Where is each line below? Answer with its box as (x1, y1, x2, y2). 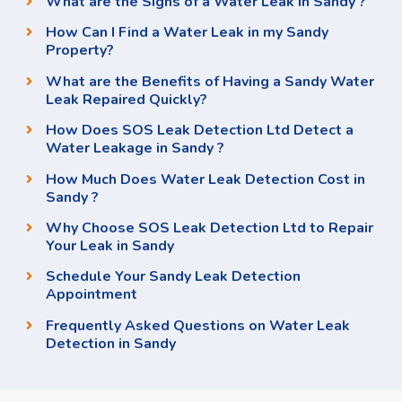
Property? (45, 40, 114, 61)
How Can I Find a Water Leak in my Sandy (45, 22, 328, 43)
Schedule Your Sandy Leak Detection (45, 267, 301, 287)
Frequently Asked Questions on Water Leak (45, 315, 350, 336)
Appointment (45, 284, 137, 305)
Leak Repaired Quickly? (45, 89, 207, 109)
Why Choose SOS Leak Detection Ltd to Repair (45, 218, 373, 239)
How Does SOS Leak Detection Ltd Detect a (45, 120, 354, 141)
